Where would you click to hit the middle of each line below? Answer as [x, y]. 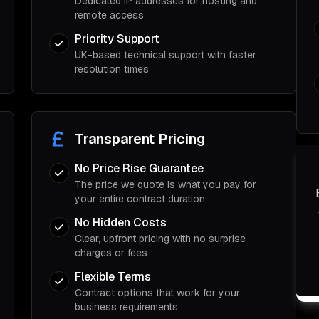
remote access [109, 15]
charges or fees [111, 253]
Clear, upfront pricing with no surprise [160, 239]
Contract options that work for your [157, 293]
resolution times [112, 69]
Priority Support [117, 39]
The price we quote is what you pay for [166, 184]
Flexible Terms [113, 277]
